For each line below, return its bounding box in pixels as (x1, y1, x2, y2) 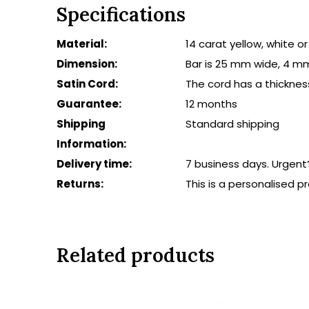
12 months (186, 97, 237, 111)
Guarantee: (57, 97, 121, 111)
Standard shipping (186, 117, 279, 131)
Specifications (57, 2, 186, 27)
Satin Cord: (57, 77, 118, 91)
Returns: (57, 177, 103, 191)
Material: (57, 37, 107, 51)
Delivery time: (57, 157, 132, 171)
